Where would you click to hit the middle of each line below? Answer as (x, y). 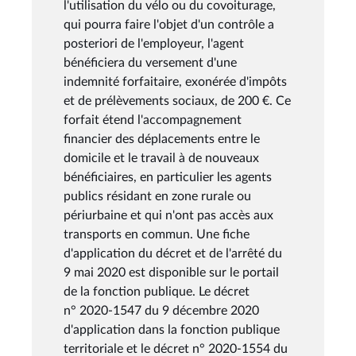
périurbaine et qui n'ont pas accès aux (168, 215)
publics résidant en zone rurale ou (157, 196)
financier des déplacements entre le (162, 139)
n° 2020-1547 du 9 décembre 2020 (161, 310)
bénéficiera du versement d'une (150, 62)
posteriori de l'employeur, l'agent (154, 43)
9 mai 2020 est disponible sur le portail (171, 272)
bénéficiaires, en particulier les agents (168, 177)
